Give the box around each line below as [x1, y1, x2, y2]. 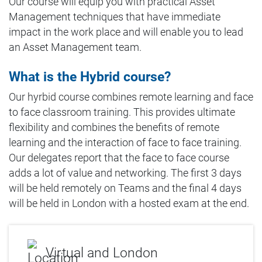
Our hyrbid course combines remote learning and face [9, 91, 253, 103]
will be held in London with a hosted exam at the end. [9, 198, 249, 209]
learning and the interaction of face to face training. [9, 137, 242, 149]
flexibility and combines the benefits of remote [9, 122, 219, 133]
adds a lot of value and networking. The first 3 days [9, 167, 242, 179]
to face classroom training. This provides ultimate [9, 106, 235, 118]
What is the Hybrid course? [9, 69, 171, 85]
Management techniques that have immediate [9, 11, 220, 23]
